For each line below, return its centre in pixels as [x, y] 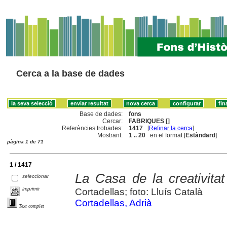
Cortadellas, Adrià [113, 203]
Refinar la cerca [171, 128]
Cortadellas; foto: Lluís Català [139, 192]
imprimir [31, 188]
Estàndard [201, 135]
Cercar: [113, 121]
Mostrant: [110, 135]
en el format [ [166, 135]
